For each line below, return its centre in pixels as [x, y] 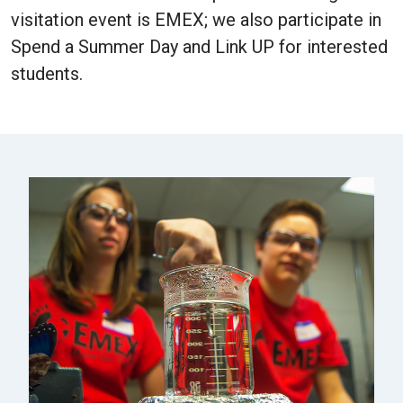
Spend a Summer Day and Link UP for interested [199, 47]
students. [47, 74]
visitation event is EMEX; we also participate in [196, 20]
